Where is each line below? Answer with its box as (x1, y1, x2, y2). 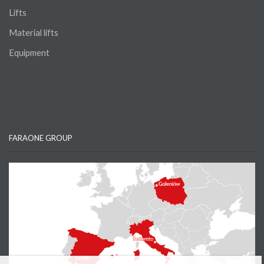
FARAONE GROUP (9, 133, 72, 143)
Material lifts (9, 27, 58, 38)
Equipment (9, 47, 49, 58)
